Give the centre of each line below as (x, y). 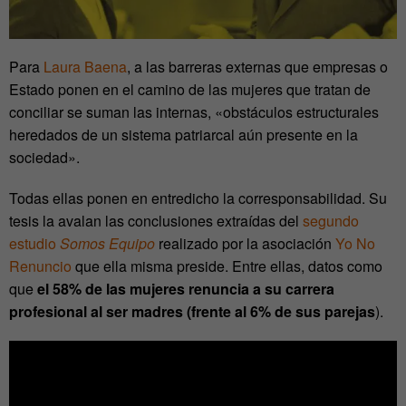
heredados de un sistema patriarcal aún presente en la (184, 135)
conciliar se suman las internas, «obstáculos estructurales (194, 112)
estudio (34, 244)
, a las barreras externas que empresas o (257, 67)
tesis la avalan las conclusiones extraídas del (156, 221)
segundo (331, 221)
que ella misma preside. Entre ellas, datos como (227, 266)
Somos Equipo (107, 244)
